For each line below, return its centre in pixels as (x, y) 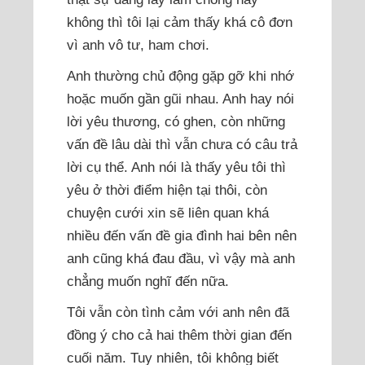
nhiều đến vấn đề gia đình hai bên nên (182, 236)
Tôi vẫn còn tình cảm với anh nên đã (178, 312)
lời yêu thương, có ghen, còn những (176, 122)
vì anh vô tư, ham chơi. (139, 45)
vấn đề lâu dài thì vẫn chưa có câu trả (182, 145)
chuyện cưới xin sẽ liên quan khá (168, 213)
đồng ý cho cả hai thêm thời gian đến (180, 335)
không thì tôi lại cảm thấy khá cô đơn (180, 22)
